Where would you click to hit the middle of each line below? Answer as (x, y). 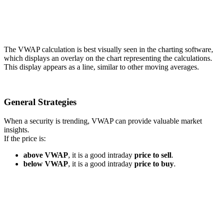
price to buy (154, 164)
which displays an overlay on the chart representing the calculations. (108, 58)
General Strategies (40, 102)
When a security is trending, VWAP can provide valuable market (103, 121)
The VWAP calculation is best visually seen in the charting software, (109, 49)
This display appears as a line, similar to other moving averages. (101, 67)
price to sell (153, 155)
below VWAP (46, 164)
